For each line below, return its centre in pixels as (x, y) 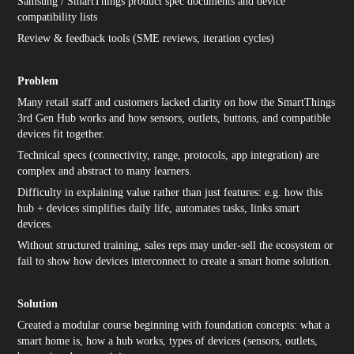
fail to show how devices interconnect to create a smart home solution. (175, 261)
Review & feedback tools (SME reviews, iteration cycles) (146, 38)
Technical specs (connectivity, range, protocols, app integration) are (169, 155)
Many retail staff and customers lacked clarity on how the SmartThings (177, 102)
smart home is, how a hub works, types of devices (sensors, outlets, (168, 341)
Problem (38, 81)
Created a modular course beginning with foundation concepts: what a (174, 325)
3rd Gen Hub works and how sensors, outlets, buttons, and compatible (174, 118)
